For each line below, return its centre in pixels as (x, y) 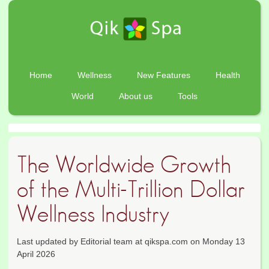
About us (136, 96)
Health (228, 75)
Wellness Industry (93, 214)
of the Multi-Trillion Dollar (131, 190)
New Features (163, 75)
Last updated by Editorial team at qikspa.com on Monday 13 (131, 241)
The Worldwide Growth (124, 165)
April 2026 (36, 254)
